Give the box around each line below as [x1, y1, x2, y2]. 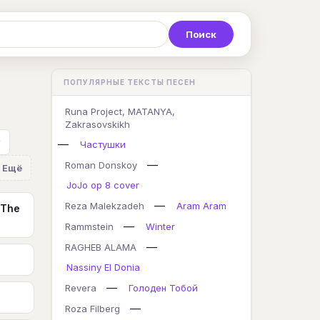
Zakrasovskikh [65, 119, 130, 130]
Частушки [80, 139, 126, 150]
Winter [146, 221, 175, 232]
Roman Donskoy [65, 159, 137, 171]
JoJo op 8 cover [66, 179, 139, 191]
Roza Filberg [65, 303, 120, 314]
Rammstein [65, 221, 114, 232]
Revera [65, 282, 96, 294]
